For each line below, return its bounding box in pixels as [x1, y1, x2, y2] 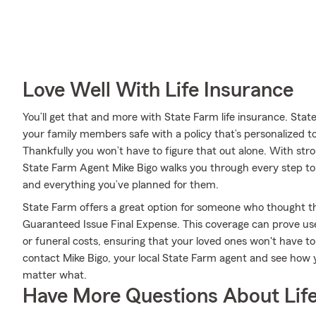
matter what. [23, 269, 87, 281]
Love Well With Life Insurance [23, 80, 293, 101]
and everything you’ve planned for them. [23, 179, 219, 190]
